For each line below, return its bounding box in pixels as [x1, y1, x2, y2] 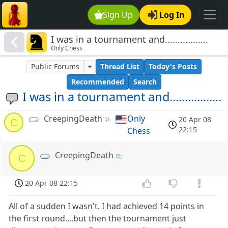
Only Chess [51, 44, 83, 53]
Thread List [100, 62, 139, 72]
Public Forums [31, 62, 80, 72]
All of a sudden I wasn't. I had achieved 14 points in [9, 201, 205, 212]
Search [133, 77, 157, 87]
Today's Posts [148, 62, 197, 72]
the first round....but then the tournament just [9, 213, 187, 224]
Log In [159, 9, 185, 20]
